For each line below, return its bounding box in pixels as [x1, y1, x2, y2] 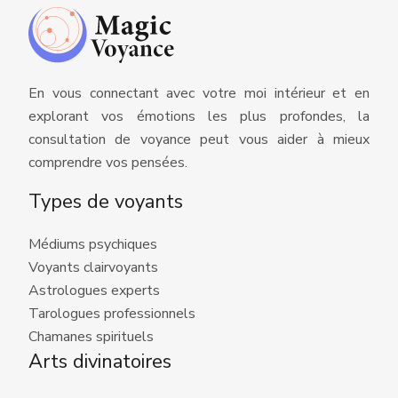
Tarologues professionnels [28, 304, 195, 324]
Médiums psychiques [28, 235, 157, 255]
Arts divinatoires [28, 348, 171, 376]
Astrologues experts [28, 281, 160, 301]
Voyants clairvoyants [28, 258, 158, 278]
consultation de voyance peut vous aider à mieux [28, 130, 370, 150]
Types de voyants [28, 188, 183, 216]
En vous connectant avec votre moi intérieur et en [28, 84, 370, 104]
